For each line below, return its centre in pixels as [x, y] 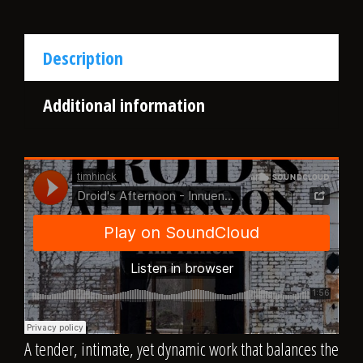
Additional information [124, 104]
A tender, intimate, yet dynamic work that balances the [181, 348]
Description [83, 57]
